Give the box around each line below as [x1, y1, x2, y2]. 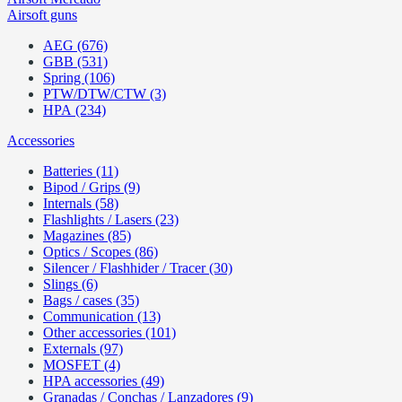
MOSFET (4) [43, 357, 120, 372]
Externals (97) [43, 341, 123, 356]
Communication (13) [43, 309, 161, 324]
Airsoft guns [7, 7, 77, 22]
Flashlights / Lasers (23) [43, 212, 179, 227]
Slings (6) [43, 276, 98, 292]
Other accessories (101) [43, 325, 176, 340]
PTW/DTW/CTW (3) [43, 86, 166, 101]
